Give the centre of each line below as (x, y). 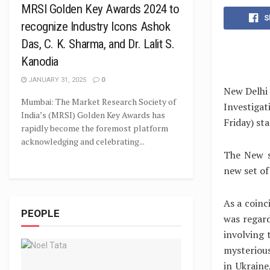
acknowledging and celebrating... (83, 141)
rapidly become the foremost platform (95, 128)
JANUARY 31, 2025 (56, 80)
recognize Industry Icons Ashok (96, 27)
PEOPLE (40, 213)
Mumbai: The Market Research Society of (99, 102)
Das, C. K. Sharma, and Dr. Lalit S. (98, 44)
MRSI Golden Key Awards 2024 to (100, 9)
